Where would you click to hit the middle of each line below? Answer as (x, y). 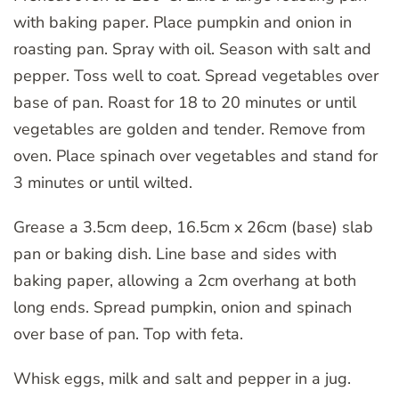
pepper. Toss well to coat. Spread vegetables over (196, 76)
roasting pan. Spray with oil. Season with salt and (192, 49)
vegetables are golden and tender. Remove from (189, 130)
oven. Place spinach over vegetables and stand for (195, 156)
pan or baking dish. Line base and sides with (175, 254)
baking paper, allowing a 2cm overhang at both (185, 281)
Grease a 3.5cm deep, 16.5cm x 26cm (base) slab (193, 228)
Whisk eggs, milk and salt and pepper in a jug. (182, 379)
